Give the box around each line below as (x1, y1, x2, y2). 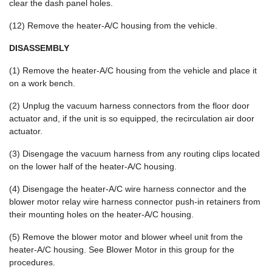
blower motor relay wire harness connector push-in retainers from (9, 197, 260, 206)
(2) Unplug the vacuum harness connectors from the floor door (9, 101, 250, 110)
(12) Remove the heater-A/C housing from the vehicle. (9, 21, 217, 30)
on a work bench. (9, 78, 75, 88)
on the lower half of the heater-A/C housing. (9, 161, 177, 171)
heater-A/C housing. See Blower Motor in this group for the (9, 245, 234, 254)
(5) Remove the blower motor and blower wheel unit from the (9, 232, 243, 242)
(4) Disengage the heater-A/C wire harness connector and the (9, 184, 246, 194)
